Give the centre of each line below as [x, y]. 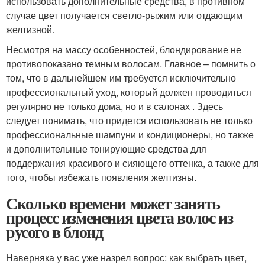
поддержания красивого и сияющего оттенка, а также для [132, 163]
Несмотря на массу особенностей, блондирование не [124, 49]
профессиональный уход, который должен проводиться [129, 92]
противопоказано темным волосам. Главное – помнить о [131, 64]
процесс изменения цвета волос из [119, 217]
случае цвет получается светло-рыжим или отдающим [124, 15]
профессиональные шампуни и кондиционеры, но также [130, 135]
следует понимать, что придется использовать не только [129, 120]
